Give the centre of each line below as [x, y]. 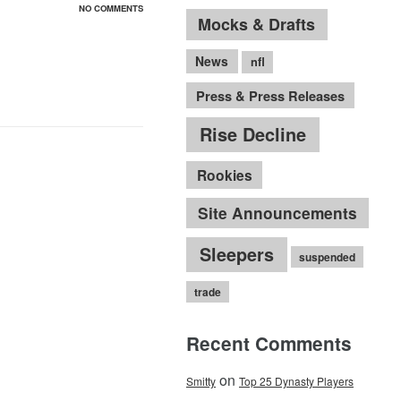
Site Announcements [277, 213]
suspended [327, 256]
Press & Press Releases [270, 95]
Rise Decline [252, 134]
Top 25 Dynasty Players [296, 381]
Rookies [224, 175]
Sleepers [236, 254]
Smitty [200, 381]
